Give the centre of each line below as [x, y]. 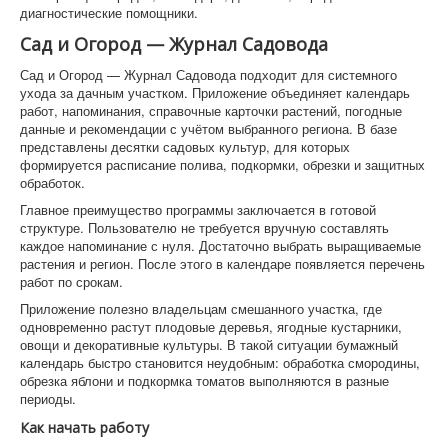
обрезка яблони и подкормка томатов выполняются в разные [204, 380]
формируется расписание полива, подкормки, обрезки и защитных [222, 164]
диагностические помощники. [109, 12]
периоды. [48, 398]
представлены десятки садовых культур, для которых [185, 146]
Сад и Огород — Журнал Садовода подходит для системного [208, 74]
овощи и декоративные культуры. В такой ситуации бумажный [209, 344]
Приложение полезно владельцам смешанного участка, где [201, 308]
